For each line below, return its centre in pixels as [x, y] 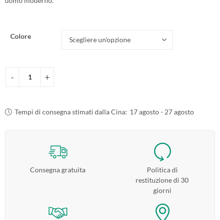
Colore [20, 36]
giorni [162, 190]
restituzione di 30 [162, 180]
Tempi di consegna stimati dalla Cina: [71, 111]
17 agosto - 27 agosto [162, 111]
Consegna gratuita [57, 169]
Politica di [162, 169]
